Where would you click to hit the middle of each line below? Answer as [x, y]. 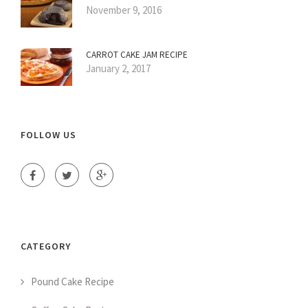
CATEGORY [46, 246]
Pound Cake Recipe [73, 282]
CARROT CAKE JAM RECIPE [137, 55]
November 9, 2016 [124, 10]
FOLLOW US [48, 135]
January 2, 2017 [118, 69]
